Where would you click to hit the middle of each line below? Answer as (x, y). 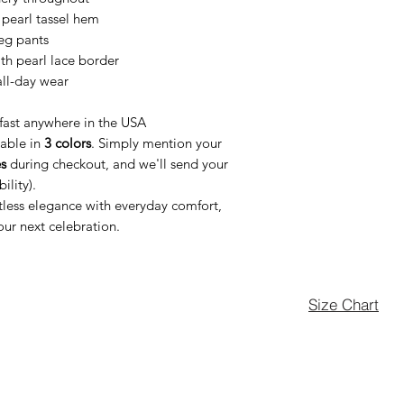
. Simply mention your (156, 143)
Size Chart (344, 304)
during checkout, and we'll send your (117, 164)
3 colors (68, 143)
